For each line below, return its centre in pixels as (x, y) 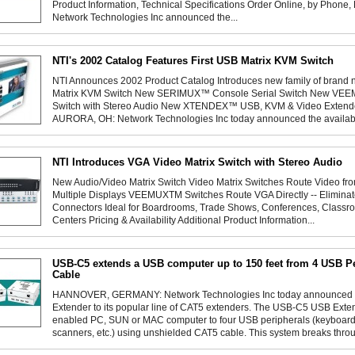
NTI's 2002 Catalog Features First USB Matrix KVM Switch (193, 60)
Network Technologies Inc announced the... (145, 17)
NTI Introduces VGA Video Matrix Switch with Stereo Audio (197, 162)
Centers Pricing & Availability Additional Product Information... (183, 220)
